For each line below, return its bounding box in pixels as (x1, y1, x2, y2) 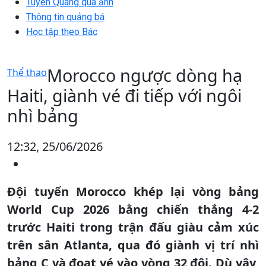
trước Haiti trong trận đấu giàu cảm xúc (7, 218, 259, 235)
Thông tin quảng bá (26, 11, 104, 23)
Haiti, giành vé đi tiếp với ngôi (7, 83, 242, 107)
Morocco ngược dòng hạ (47, 63, 242, 87)
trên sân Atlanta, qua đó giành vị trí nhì (7, 236, 259, 253)
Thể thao (7, 65, 47, 79)
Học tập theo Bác (26, 26, 97, 37)
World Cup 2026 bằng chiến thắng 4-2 (7, 201, 259, 217)
